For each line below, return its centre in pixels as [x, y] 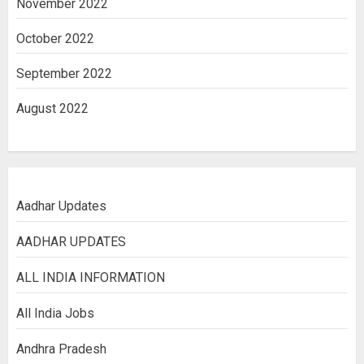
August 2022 [52, 108]
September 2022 [64, 73]
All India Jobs [55, 313]
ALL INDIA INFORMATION [91, 277]
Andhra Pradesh [61, 349]
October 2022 [55, 38]
